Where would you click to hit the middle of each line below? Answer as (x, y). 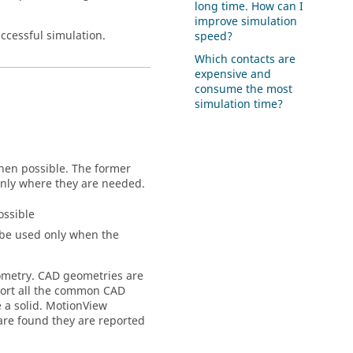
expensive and (233, 74)
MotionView (76, 306)
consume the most (244, 89)
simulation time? (239, 104)
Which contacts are (245, 59)
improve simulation (246, 21)
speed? (214, 36)
